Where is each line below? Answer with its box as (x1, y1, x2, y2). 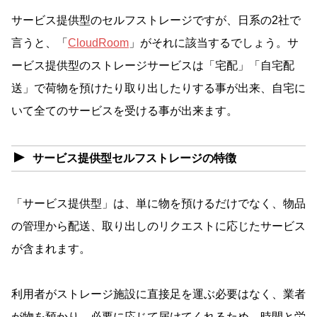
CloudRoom (68, 37, 129, 50)
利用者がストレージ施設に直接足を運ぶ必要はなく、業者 (11, 287, 306, 300)
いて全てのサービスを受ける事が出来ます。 (11, 105, 238, 117)
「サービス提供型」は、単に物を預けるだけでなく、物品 (11, 197, 306, 209)
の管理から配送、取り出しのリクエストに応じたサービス (11, 219, 306, 232)
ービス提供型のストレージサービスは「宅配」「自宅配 (11, 59, 294, 72)
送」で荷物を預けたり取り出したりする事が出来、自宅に (11, 82, 306, 95)
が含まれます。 (11, 242, 91, 255)
